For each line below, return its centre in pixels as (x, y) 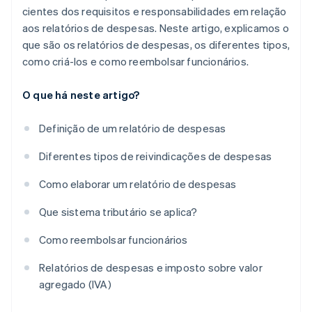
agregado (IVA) (75, 284)
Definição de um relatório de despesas (133, 128)
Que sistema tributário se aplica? (118, 212)
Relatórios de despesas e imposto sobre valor (151, 268)
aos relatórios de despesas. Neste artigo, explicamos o (156, 28)
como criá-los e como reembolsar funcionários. (136, 62)
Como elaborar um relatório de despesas (138, 184)
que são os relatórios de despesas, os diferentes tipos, (156, 45)
